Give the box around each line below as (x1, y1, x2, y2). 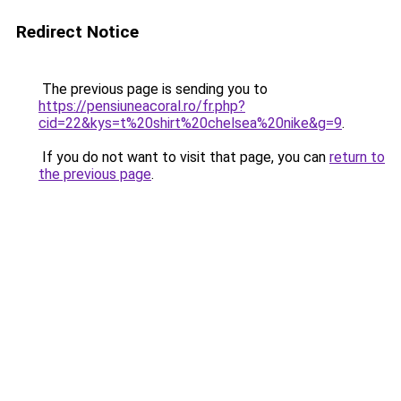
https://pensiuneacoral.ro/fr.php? (38, 98, 245, 115)
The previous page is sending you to (38, 81, 268, 98)
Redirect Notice (16, 21, 139, 42)
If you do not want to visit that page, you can (38, 149, 329, 166)
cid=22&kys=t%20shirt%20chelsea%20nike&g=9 (38, 115, 342, 132)
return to (329, 149, 385, 166)
